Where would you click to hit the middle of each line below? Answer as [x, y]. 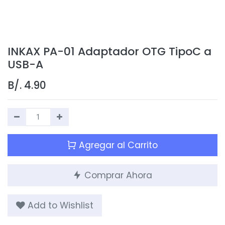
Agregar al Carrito [117, 145]
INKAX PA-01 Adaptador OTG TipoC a [109, 51]
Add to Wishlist [61, 205]
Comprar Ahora [117, 175]
